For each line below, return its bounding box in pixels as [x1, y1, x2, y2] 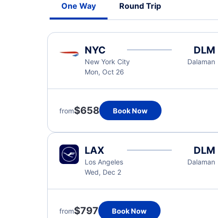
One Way [61, 1, 96, 11]
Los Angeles [85, 158, 123, 166]
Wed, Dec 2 [85, 168, 121, 176]
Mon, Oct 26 [85, 68, 124, 76]
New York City [85, 57, 130, 66]
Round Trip [119, 1, 161, 11]
